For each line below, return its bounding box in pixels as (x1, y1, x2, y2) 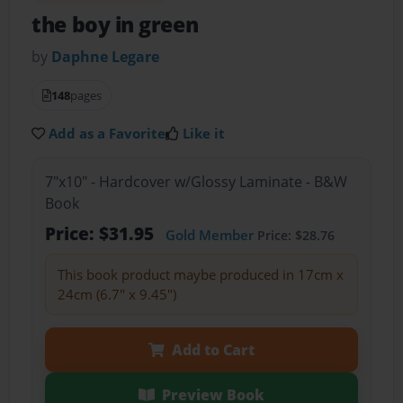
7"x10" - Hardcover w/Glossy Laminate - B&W (44, 171, 347, 192)
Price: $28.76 (253, 226, 335, 244)
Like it (183, 124, 226, 143)
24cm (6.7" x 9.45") (57, 284, 176, 303)
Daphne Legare (51, 47, 160, 67)
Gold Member (165, 225, 254, 244)
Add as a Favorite (49, 124, 166, 143)
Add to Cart (171, 339, 255, 360)
